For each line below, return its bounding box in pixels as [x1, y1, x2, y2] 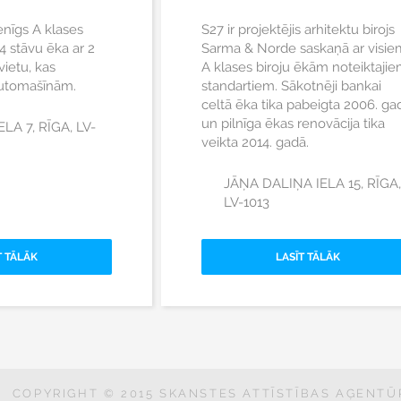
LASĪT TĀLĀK [275, 251, 340, 263]
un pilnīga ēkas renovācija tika [200, 115, 385, 132]
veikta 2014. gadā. [200, 134, 309, 150]
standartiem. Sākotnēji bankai [200, 78, 381, 94]
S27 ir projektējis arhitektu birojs [200, 21, 395, 38]
